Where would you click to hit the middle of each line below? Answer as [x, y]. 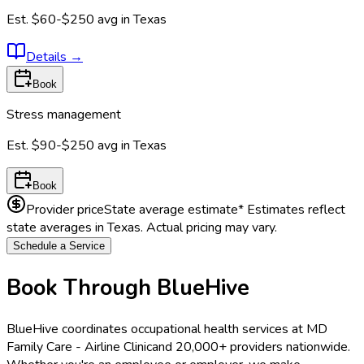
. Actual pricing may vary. [209, 228]
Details [48, 57]
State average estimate [171, 210]
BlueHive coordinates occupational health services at [156, 329]
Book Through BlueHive [128, 287]
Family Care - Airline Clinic [79, 347]
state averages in [57, 228]
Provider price [65, 210]
